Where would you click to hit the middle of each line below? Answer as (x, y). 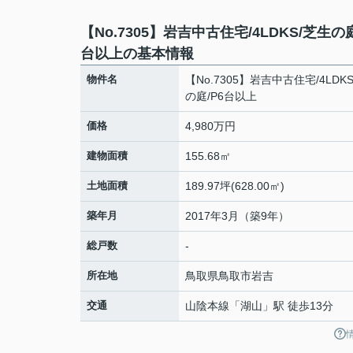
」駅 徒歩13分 (298, 306)
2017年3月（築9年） (237, 216)
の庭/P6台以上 (221, 96)
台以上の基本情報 (137, 54)
